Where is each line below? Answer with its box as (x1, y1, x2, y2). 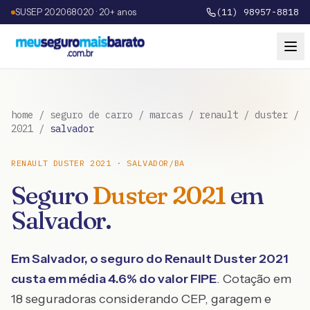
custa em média (11, 271, 108, 286)
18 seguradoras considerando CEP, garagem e (11, 291, 271, 307)
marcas (149, 109, 183, 121)
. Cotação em (217, 271, 291, 286)
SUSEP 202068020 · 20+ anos (15, 6, 136, 17)
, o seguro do (84, 251, 165, 266)
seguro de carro (50, 109, 133, 121)
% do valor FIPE (127, 271, 217, 286)
